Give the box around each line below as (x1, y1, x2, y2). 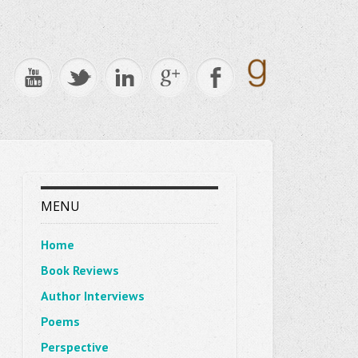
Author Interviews (40, 288, 145, 304)
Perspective (40, 339, 109, 355)
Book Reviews (40, 262, 119, 278)
